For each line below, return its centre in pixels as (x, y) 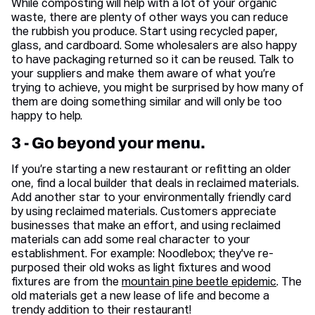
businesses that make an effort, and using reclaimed (146, 227)
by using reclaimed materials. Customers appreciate (144, 213)
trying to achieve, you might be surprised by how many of (157, 89)
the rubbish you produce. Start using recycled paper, (144, 33)
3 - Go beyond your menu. (108, 143)
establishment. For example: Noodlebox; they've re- (142, 255)
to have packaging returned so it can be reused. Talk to (153, 61)
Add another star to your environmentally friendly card (151, 199)
